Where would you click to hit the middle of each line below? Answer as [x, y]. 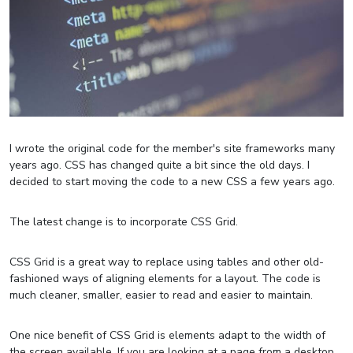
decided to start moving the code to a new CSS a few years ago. [172, 181]
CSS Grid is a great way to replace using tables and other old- [167, 262]
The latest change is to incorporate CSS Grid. [124, 221]
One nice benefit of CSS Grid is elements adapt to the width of [167, 335]
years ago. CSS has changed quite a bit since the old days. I [160, 165]
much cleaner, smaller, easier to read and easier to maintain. [161, 295]
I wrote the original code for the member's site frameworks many [172, 148]
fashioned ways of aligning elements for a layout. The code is [165, 278]
